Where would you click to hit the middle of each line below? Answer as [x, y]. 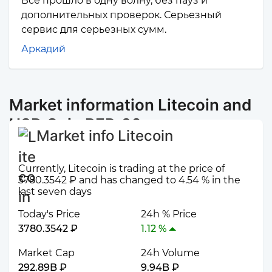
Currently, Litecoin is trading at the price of [121, 169]
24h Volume [170, 253]
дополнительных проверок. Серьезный [121, 15]
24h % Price [169, 214]
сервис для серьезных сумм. [94, 30]
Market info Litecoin [105, 136]
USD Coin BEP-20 [75, 124]
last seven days [55, 192]
